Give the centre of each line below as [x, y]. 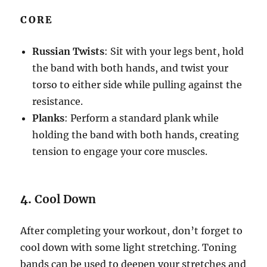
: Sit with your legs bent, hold [174, 52]
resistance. [58, 102]
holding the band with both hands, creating [136, 135]
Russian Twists [69, 52]
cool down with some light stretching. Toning [129, 248]
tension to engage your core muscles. [120, 152]
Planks [49, 118]
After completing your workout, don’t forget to [132, 231]
